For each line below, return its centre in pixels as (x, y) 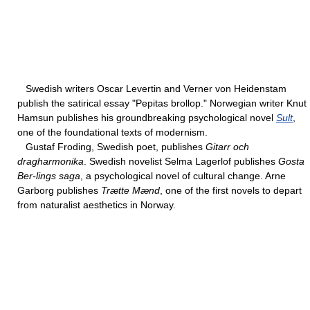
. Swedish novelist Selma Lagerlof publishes (181, 161)
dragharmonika (51, 161)
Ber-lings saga (49, 176)
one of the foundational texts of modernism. (112, 132)
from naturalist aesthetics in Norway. (97, 205)
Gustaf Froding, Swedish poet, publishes (111, 147)
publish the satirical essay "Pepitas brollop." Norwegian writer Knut (162, 103)
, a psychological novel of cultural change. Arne (183, 176)
